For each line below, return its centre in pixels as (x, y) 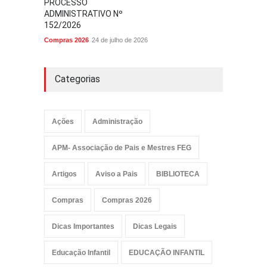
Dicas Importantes (83, 226)
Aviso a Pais (117, 174)
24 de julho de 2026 (120, 40)
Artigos (64, 174)
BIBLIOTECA (178, 174)
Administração (117, 122)
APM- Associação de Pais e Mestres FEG (122, 148)
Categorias (77, 79)
